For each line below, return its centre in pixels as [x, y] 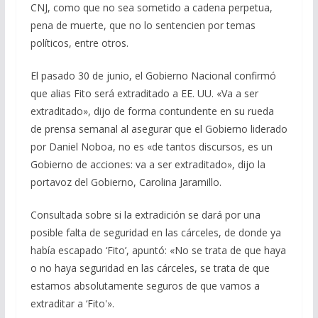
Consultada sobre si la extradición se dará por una [145, 215]
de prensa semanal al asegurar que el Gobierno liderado [159, 129]
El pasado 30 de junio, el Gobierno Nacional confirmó [153, 76]
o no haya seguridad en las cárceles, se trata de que [150, 268]
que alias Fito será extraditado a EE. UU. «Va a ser [144, 94]
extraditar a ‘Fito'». [72, 304]
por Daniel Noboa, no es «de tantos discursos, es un [151, 147]
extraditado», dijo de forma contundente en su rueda [152, 111]
